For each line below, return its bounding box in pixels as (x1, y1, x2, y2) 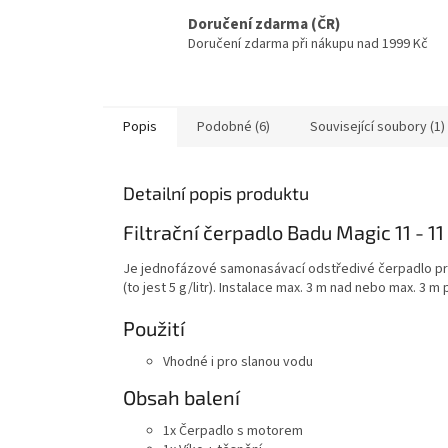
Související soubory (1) (310, 117, 445, 138)
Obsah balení (123, 384, 240, 409)
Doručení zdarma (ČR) (188, 12, 340, 35)
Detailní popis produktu (123, 182, 309, 205)
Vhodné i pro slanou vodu (163, 351, 313, 372)
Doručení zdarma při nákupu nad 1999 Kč (188, 33, 428, 54)
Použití (123, 315, 185, 340)
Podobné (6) (197, 117, 270, 138)
